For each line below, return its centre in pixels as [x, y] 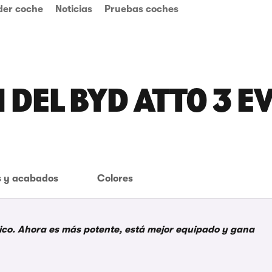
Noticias [74, 9]
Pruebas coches [141, 9]
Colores [115, 178]
